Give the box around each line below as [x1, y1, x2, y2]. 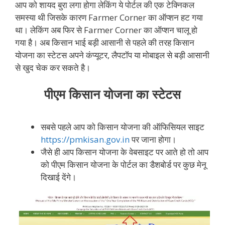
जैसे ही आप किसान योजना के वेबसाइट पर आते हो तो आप [41, 146, 208, 158]
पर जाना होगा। [130, 133, 176, 145]
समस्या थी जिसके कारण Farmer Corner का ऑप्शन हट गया [15, 11, 203, 23]
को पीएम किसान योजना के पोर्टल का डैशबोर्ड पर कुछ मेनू [41, 158, 206, 170]
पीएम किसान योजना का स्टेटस [44, 85, 181, 103]
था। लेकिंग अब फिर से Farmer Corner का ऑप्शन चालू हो [15, 24, 197, 36]
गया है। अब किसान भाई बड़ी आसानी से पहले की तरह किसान [15, 36, 194, 48]
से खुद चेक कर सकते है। [15, 61, 90, 73]
